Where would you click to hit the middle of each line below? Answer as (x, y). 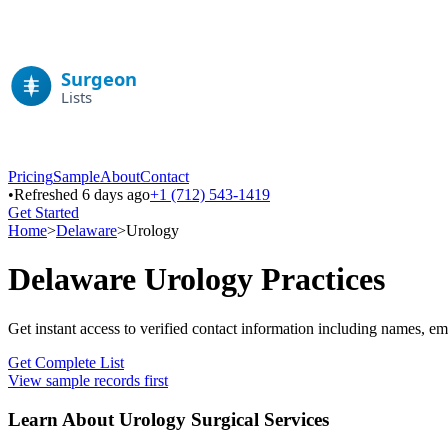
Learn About (63, 419)
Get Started (43, 212)
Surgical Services (257, 419)
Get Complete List (66, 362)
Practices (319, 279)
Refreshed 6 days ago (82, 194)
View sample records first (88, 380)
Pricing (30, 176)
